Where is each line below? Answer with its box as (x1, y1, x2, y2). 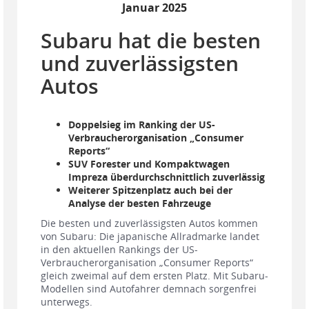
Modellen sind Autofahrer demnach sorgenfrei (41, 282, 257, 296)
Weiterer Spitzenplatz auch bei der (68, 183, 232, 197)
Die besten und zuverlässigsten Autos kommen (41, 217, 258, 230)
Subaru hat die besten (41, 26, 261, 55)
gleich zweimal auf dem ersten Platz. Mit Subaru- (41, 269, 268, 283)
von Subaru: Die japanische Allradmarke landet (41, 230, 259, 243)
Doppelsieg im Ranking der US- (68, 118, 215, 132)
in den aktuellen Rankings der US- (41, 243, 198, 257)
